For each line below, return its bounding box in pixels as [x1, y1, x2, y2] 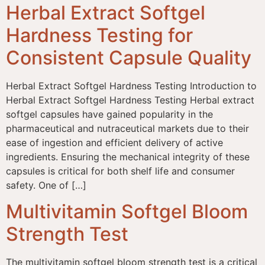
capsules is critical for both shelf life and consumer [6, 164, 235, 177]
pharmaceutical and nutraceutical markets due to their [6, 122, 249, 134]
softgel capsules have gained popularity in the [6, 108, 213, 120]
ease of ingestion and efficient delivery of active [6, 136, 223, 148]
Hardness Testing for [6, 23, 193, 47]
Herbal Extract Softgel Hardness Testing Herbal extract [6, 93, 254, 106]
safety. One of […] [6, 179, 86, 191]
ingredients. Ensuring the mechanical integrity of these [6, 150, 250, 163]
